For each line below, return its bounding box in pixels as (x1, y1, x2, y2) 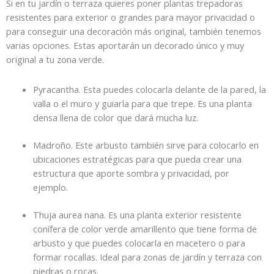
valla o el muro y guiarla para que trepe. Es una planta (32, 97, 252, 109)
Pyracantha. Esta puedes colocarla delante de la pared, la (32, 83, 266, 95)
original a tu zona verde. (6, 53, 109, 66)
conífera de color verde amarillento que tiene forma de (32, 222, 257, 235)
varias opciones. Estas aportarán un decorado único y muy (6, 39, 244, 52)
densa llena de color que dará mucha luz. (32, 111, 201, 124)
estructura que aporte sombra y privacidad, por (32, 166, 229, 179)
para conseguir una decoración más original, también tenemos (6, 25, 261, 38)
